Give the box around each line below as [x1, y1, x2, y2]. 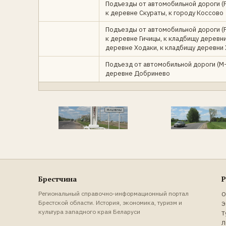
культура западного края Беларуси [38, 207, 140, 215]
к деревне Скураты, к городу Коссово [105, 9, 223, 17]
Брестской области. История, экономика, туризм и [38, 198, 182, 206]
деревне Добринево [105, 69, 170, 78]
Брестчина [38, 174, 77, 184]
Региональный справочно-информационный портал [38, 189, 189, 197]
